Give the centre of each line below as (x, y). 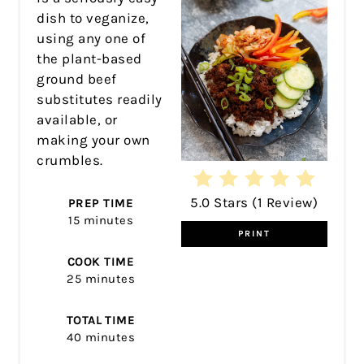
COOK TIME (101, 261)
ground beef (77, 78)
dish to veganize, (93, 17)
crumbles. (70, 160)
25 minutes (101, 278)
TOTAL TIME (101, 320)
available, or (77, 119)
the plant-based (89, 58)
